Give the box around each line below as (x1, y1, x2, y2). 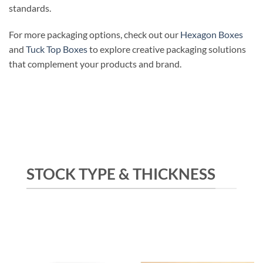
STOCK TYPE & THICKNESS (26, 164, 215, 183)
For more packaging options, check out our (9, 29, 180, 41)
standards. (9, 2, 51, 14)
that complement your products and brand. (9, 58, 181, 70)
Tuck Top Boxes (26, 43, 87, 55)
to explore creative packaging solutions (87, 43, 246, 55)
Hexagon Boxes (180, 29, 243, 41)
